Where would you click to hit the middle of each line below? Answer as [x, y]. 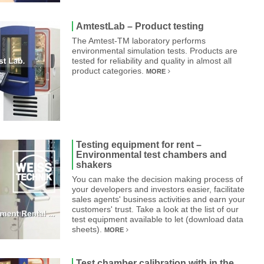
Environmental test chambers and [151, 155]
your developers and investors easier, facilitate [158, 189]
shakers [94, 165]
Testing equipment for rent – [139, 145]
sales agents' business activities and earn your [159, 199]
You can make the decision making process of [157, 179]
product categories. [109, 71]
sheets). [88, 229]
